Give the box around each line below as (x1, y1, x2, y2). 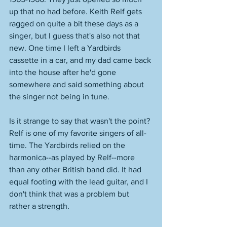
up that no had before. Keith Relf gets (9, 7, 144, 16)
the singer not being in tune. (9, 92, 111, 101)
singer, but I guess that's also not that (9, 31, 142, 40)
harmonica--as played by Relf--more (9, 153, 137, 162)
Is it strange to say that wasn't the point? (9, 116, 152, 125)
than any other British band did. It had (9, 165, 143, 174)
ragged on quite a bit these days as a (9, 19, 140, 28)
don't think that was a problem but (9, 189, 131, 198)
